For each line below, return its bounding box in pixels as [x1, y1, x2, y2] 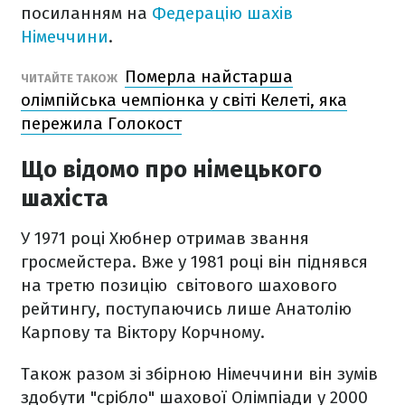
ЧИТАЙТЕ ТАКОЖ [21, 71, 120, 85]
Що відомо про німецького [21, 155, 322, 184]
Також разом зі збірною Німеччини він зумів [21, 363, 378, 384]
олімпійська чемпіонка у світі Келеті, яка [21, 89, 347, 110]
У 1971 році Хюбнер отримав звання [21, 228, 309, 249]
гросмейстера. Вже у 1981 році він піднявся [21, 251, 368, 272]
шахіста [21, 184, 108, 212]
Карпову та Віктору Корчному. [21, 322, 265, 343]
